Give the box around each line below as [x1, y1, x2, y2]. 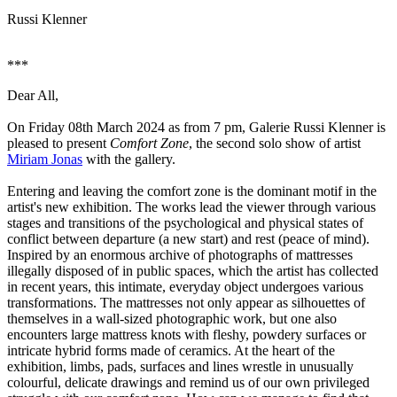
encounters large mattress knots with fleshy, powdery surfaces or [7, 326, 366, 342]
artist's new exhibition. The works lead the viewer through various [7, 198, 376, 214]
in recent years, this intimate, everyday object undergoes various [7, 278, 363, 294]
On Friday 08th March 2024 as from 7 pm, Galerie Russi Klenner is [7, 119, 385, 135]
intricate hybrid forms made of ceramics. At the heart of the [7, 342, 335, 358]
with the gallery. [82, 151, 179, 167]
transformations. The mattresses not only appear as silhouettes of [7, 294, 365, 310]
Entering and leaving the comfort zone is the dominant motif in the [7, 183, 377, 198]
